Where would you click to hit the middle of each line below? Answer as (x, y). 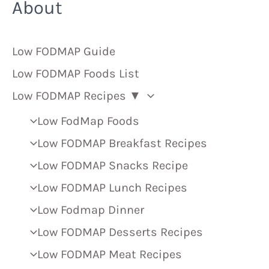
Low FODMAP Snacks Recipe (113, 165)
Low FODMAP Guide (64, 51)
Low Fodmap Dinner (91, 210)
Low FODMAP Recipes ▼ (77, 95)
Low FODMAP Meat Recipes (110, 254)
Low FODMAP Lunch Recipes (112, 187)
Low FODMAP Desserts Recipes (120, 232)
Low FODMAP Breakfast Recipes (122, 143)
